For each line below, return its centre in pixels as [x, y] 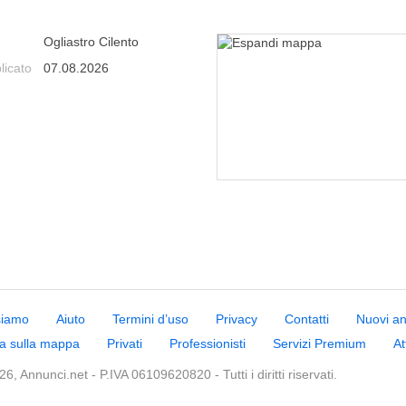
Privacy [237, 319]
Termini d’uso [150, 319]
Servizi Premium [319, 343]
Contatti [307, 319]
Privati [125, 343]
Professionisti [208, 343]
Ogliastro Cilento [92, 42]
